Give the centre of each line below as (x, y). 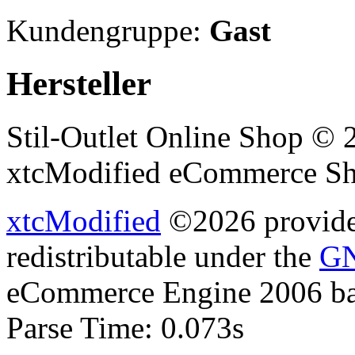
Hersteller (79, 83)
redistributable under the (163, 256)
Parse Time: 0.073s (125, 327)
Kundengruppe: (108, 30)
